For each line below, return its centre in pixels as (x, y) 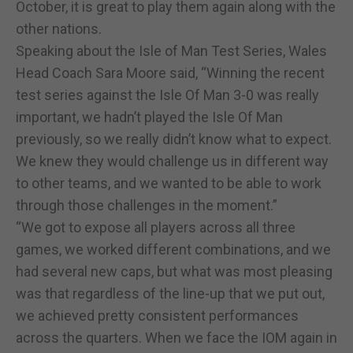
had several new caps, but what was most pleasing (174, 271)
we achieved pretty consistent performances (157, 315)
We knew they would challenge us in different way (172, 161)
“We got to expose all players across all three (156, 227)
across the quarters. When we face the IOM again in (176, 337)
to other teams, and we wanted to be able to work (169, 183)
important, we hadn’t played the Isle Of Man (149, 117)
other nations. (59, 28)
